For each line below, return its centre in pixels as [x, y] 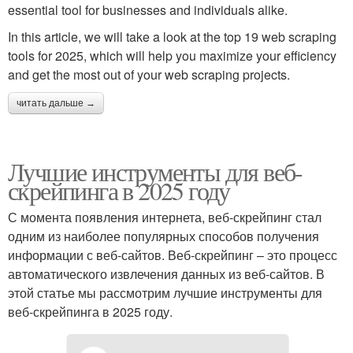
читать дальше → [56, 103]
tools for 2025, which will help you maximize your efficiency [172, 55]
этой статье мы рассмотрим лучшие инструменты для [165, 292]
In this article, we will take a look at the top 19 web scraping [172, 36]
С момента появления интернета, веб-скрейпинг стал [165, 217]
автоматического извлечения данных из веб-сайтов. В [166, 273]
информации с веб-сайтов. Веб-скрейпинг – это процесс [173, 255]
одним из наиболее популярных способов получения [163, 236]
